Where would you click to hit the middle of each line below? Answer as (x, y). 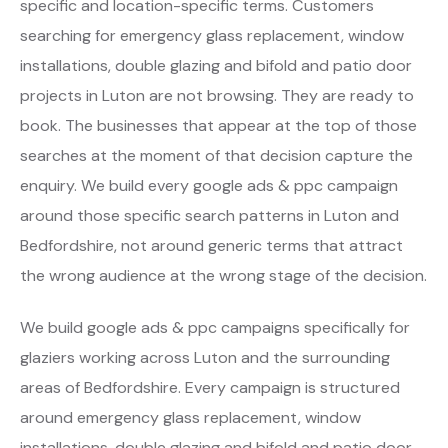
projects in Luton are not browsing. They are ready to (217, 95)
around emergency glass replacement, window (190, 417)
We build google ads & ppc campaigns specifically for (215, 327)
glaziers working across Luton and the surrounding (205, 357)
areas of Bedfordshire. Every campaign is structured (210, 387)
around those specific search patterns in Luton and (209, 215)
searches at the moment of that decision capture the (216, 155)
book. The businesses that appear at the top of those (218, 125)
